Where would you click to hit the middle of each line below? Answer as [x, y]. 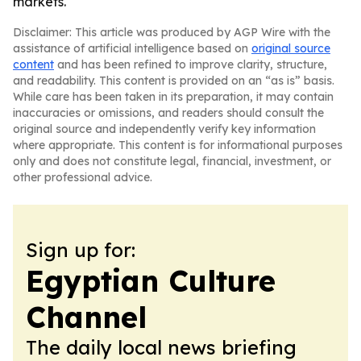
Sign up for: [81, 250]
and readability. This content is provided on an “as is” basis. [174, 81]
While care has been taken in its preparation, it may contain [173, 97]
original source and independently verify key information [164, 129]
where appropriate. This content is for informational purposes [178, 145]
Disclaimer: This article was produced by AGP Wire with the [172, 32]
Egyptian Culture [151, 281]
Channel [86, 317]
